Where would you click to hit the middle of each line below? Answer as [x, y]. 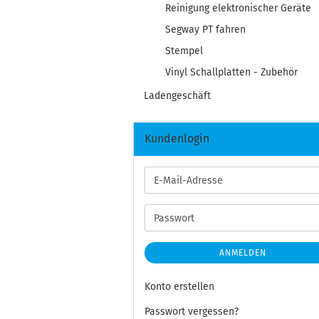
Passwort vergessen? [192, 312]
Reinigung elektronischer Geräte [238, 8]
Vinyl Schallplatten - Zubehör [231, 72]
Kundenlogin [177, 138]
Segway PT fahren [205, 30]
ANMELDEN [243, 253]
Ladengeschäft [177, 96]
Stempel [184, 51]
